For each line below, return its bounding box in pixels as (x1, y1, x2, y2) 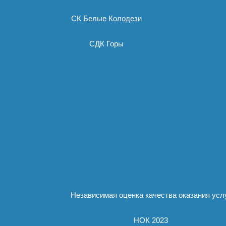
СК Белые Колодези (71, 14, 142, 23)
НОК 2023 (134, 216, 168, 224)
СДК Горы (89, 39, 124, 48)
